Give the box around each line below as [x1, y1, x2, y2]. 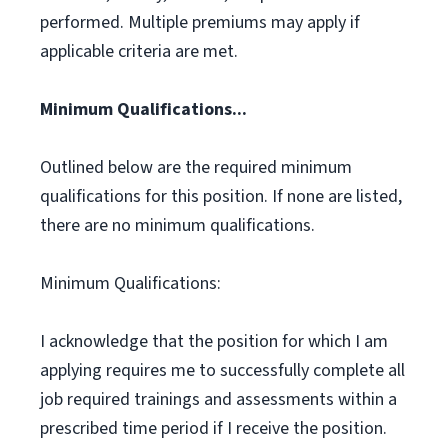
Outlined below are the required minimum [40, 155, 352, 180]
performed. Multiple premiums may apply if [40, 10, 360, 35]
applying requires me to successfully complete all [40, 358, 405, 383]
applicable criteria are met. [40, 39, 238, 64]
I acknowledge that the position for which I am [40, 329, 388, 354]
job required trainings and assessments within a [40, 387, 397, 412]
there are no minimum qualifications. [40, 213, 315, 238]
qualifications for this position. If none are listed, [40, 184, 402, 209]
